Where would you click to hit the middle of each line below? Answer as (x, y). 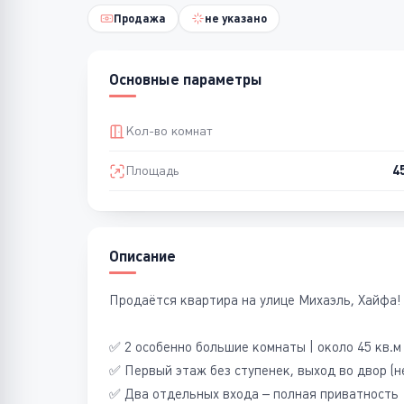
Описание (142, 256)
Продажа (140, 18)
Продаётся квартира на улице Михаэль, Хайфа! (255, 300)
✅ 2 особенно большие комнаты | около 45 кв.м (255, 347)
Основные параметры (186, 79)
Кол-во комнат (169, 131)
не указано (236, 18)
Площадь (152, 170)
